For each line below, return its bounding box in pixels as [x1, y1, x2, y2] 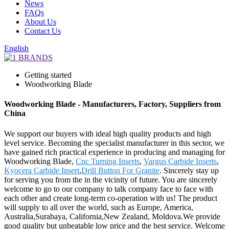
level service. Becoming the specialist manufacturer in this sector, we [4, 138, 224, 147]
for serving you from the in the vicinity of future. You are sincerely [4, 175, 217, 184]
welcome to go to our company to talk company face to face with [4, 184, 213, 193]
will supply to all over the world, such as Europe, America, [4, 202, 193, 212]
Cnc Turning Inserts [76, 156, 140, 166]
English [4, 44, 29, 53]
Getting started [25, 71, 72, 79]
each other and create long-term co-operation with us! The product [4, 193, 217, 202]
